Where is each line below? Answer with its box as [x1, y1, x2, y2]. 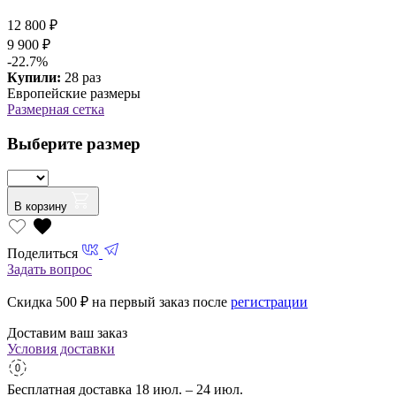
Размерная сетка [7, 101, 104, 117]
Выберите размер [7, 133, 141, 153]
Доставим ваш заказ [7, 325, 127, 341]
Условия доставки [7, 341, 115, 357]
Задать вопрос [7, 262, 92, 278]
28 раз [61, 69, 101, 85]
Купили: [7, 69, 61, 85]
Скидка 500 [7, 294, 80, 310]
